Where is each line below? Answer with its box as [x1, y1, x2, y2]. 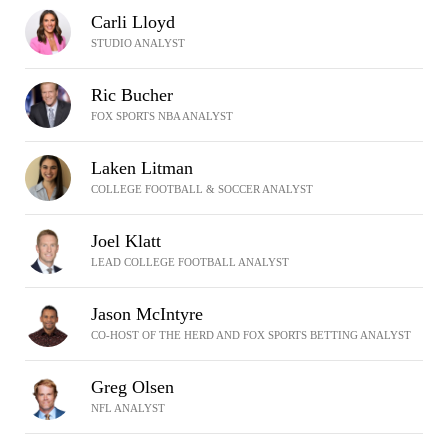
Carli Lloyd [91, 12, 175, 32]
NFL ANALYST [91, 402, 165, 414]
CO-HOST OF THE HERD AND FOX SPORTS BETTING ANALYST [91, 329, 411, 341]
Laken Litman [91, 158, 193, 178]
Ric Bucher [91, 85, 173, 105]
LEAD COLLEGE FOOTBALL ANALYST [91, 256, 289, 268]
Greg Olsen [91, 377, 174, 397]
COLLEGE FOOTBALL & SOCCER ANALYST [91, 183, 313, 195]
